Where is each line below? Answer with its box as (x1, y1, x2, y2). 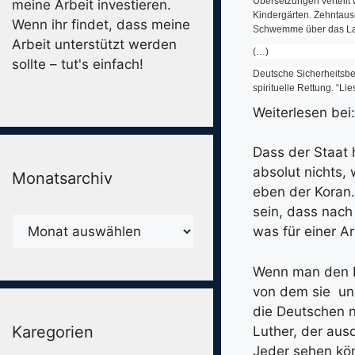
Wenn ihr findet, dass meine (12, 17, 190, 33)
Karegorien (12, 322, 94, 342)
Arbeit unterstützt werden (12, 36, 177, 53)
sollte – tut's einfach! (12, 56, 143, 73)
